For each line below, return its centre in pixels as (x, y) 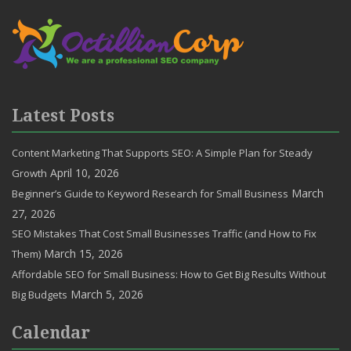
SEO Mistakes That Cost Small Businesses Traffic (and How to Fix (164, 233)
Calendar (51, 332)
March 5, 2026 (107, 294)
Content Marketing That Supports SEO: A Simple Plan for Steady (162, 152)
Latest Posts (63, 116)
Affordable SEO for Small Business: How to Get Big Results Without (169, 274)
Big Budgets (40, 294)
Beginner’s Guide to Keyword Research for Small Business (150, 193)
